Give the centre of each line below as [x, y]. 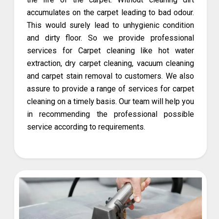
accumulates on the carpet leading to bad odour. [110, 12]
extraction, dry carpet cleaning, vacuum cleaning [110, 63]
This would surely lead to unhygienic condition [110, 25]
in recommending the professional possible [110, 114]
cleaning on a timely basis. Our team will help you [110, 101]
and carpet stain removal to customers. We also [110, 76]
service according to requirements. [86, 127]
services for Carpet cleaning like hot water [110, 50]
